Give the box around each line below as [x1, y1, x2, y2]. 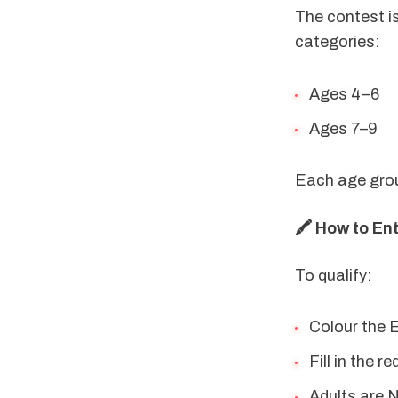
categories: [295, 33, 379, 52]
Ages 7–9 [308, 119, 378, 138]
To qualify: [295, 266, 371, 284]
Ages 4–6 [308, 85, 379, 104]
